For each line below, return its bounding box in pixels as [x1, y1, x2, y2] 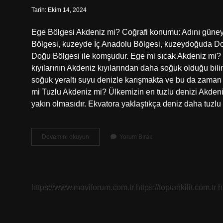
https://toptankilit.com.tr [136, 183, 216, 192]
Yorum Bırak [119, 133, 152, 140]
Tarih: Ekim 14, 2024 [31, 6, 87, 13]
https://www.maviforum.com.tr [31, 183, 134, 192]
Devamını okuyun [42, 133, 89, 140]
